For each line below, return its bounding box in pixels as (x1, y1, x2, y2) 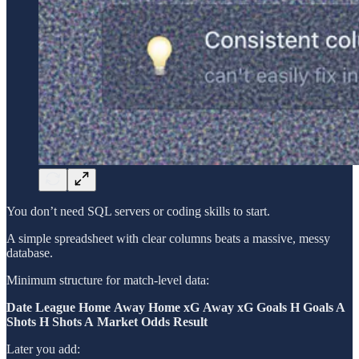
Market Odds (97, 314, 170, 329)
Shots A (52, 314, 94, 329)
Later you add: (6, 341, 80, 356)
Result (173, 314, 208, 329)
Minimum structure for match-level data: (6, 272, 209, 287)
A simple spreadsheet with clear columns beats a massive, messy (6, 231, 330, 245)
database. (6, 245, 53, 260)
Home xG (148, 300, 200, 314)
